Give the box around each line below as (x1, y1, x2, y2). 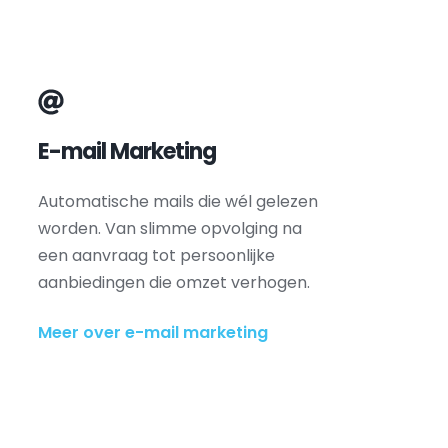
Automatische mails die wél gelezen (37, 190, 318, 213)
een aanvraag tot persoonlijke (37, 244, 275, 267)
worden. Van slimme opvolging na (37, 217, 302, 240)
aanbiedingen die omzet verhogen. (37, 271, 310, 294)
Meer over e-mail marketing (37, 321, 268, 344)
